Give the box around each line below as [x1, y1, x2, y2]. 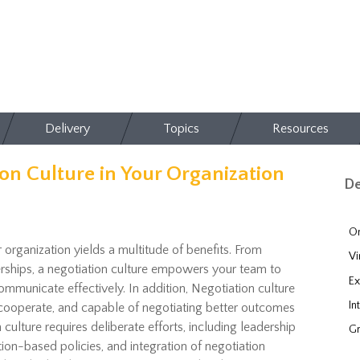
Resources [272, 121, 329, 136]
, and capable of [52, 301, 142, 315]
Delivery [45, 121, 90, 136]
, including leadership [183, 320, 296, 334]
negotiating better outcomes [142, 301, 295, 315]
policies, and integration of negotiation [57, 339, 265, 354]
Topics [163, 121, 199, 136]
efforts [148, 320, 183, 334]
